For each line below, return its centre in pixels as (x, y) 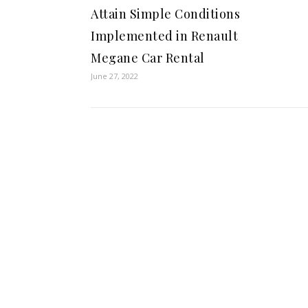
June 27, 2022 (114, 76)
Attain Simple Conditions (165, 13)
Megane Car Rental (148, 57)
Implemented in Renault (164, 35)
